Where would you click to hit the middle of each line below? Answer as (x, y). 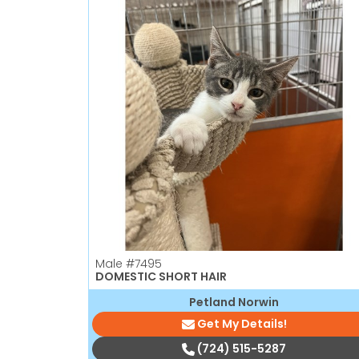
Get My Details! (242, 323)
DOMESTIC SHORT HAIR (161, 276)
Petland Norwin (234, 302)
